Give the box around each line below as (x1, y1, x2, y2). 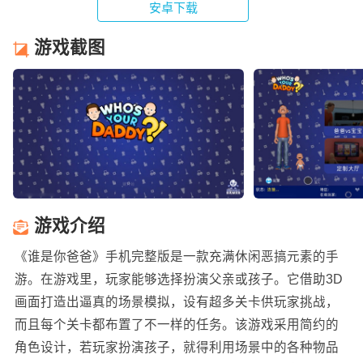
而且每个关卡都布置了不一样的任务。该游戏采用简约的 (14, 317, 339, 331)
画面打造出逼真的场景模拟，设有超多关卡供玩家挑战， (14, 294, 339, 309)
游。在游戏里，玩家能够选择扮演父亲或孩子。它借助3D (14, 271, 343, 286)
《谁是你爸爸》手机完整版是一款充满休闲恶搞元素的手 (14, 249, 339, 263)
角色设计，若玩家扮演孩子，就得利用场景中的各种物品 (14, 340, 339, 354)
